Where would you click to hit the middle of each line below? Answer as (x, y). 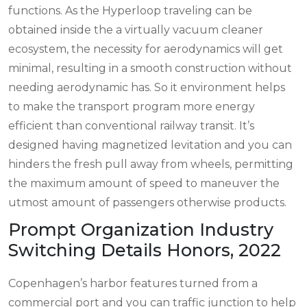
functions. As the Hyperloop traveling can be (130, 10)
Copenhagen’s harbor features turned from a (133, 283)
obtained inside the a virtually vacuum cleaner (136, 29)
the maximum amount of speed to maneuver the (144, 183)
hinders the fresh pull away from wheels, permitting (151, 164)
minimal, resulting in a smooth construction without (150, 68)
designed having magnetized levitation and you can (150, 145)
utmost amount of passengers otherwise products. (147, 202)
